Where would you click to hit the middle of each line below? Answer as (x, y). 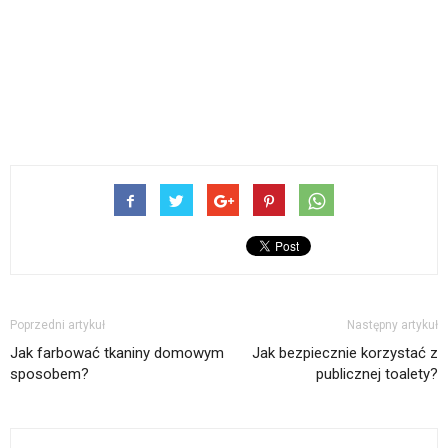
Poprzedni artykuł (57, 324)
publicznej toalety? (377, 373)
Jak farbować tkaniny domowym (117, 352)
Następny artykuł (392, 324)
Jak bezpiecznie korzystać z (345, 352)
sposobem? (49, 373)
